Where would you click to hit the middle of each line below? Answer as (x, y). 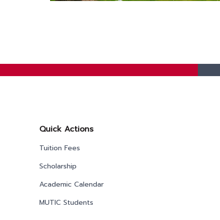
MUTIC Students (66, 203)
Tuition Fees (60, 148)
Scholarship (58, 166)
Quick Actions (66, 129)
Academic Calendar (71, 185)
